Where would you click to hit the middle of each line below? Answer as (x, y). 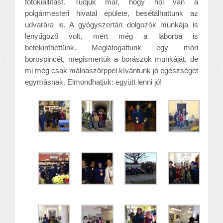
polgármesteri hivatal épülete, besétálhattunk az (111, 13)
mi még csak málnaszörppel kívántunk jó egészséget (111, 70)
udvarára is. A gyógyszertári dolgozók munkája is (111, 24)
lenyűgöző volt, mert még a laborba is (111, 36)
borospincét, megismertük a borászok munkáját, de (111, 59)
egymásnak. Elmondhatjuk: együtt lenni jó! (93, 82)
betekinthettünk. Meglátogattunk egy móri (111, 47)
